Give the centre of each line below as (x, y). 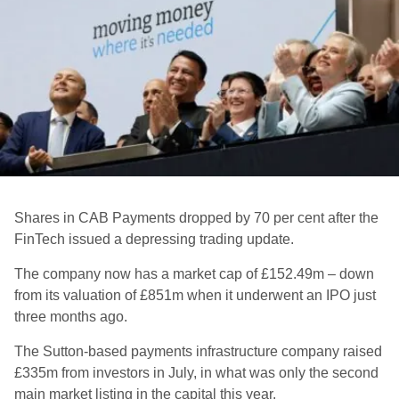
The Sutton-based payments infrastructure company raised (198, 351)
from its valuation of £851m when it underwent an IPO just (195, 295)
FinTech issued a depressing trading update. (154, 239)
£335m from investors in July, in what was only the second (196, 373)
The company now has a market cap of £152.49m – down (194, 274)
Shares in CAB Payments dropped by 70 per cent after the (196, 218)
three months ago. (71, 317)
